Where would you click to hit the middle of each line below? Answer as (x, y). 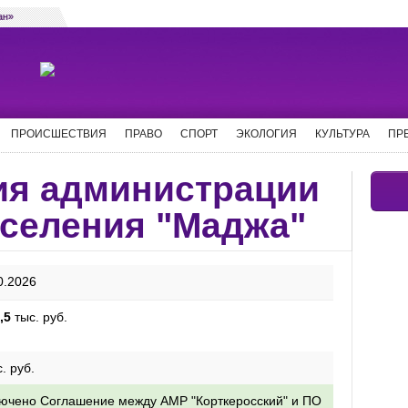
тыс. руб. (39, 317)
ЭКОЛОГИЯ (266, 134)
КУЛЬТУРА (342, 134)
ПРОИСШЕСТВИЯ (59, 134)
